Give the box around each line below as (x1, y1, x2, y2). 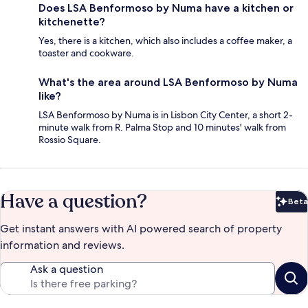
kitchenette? (38, 15, 105, 29)
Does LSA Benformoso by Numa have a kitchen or (38, 1, 294, 15)
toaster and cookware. (38, 47, 134, 60)
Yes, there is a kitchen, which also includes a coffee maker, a (38, 34, 292, 47)
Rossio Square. (38, 133, 101, 146)
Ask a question (30, 262, 103, 277)
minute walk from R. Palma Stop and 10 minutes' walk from (38, 121, 286, 134)
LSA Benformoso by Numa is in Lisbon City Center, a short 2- (38, 109, 293, 122)
